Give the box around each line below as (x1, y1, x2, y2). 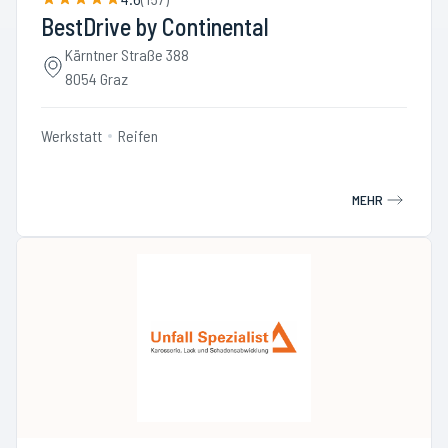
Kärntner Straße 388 (65, 45, 189, 64)
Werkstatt (41, 126, 102, 145)
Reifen (118, 126, 158, 145)
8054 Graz (65, 69, 128, 88)
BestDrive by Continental (41, 12, 269, 41)
